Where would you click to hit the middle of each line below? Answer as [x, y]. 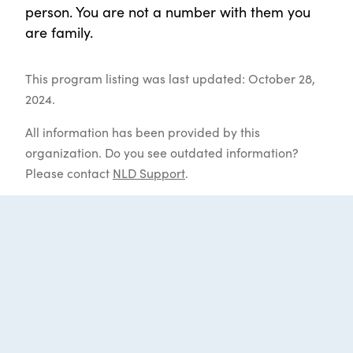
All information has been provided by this [143, 132]
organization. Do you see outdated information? [162, 152]
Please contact [69, 173]
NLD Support [149, 173]
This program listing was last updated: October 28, [170, 78]
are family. [59, 32]
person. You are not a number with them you [168, 12]
